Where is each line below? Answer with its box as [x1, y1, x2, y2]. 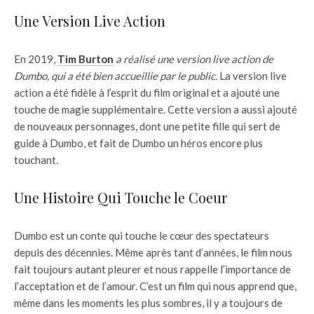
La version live [219, 69, 287, 83]
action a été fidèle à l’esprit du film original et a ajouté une [14, 86, 280, 100]
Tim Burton [57, 53, 114, 66]
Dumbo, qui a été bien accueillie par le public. [14, 69, 219, 83]
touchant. [14, 153, 58, 167]
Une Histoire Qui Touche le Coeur [14, 188, 227, 207]
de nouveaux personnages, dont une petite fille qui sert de [14, 120, 280, 133]
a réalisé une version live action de [116, 53, 273, 66]
